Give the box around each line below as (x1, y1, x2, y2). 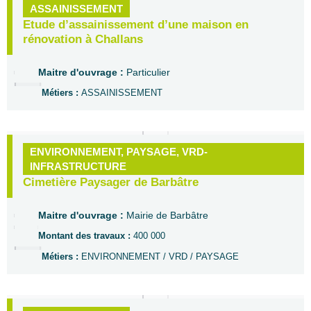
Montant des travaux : (38, 230, 133, 241)
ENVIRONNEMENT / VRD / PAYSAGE (81, 251, 239, 262)
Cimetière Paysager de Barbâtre (23, 176, 199, 189)
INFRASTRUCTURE (30, 160, 126, 172)
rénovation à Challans (23, 33, 143, 46)
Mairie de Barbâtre (126, 210, 208, 221)
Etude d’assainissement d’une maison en (23, 18, 249, 31)
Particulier (126, 67, 170, 78)
